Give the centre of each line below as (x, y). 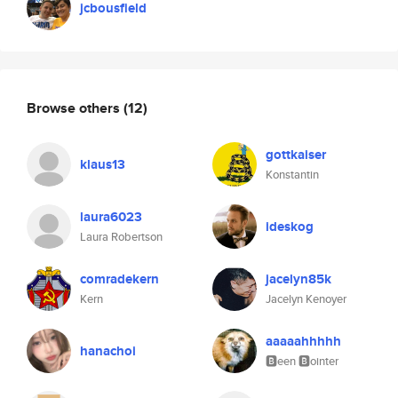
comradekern (119, 279)
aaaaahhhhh (303, 341)
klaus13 (103, 164)
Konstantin (292, 175)
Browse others (75, 107)
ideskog (290, 227)
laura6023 (111, 217)
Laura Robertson (121, 237)
